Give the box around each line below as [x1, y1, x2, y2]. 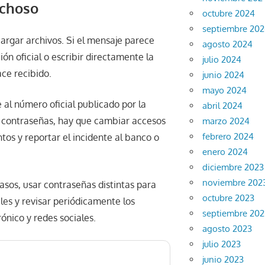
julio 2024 [202, 54, 242, 66]
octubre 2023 [202, 192, 255, 204]
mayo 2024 [202, 85, 247, 96]
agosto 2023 [202, 223, 253, 235]
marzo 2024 [202, 115, 250, 127]
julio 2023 [202, 238, 241, 250]
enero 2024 [202, 146, 248, 158]
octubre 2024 [202, 8, 256, 20]
